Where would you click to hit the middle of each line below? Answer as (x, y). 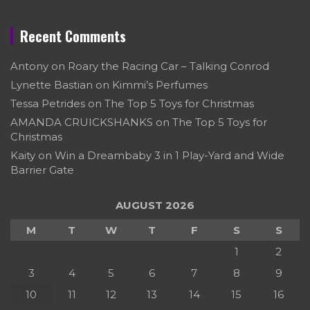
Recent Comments (73, 36)
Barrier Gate (42, 170)
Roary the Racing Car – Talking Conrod (168, 66)
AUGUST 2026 (155, 205)
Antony (29, 66)
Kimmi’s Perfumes (160, 84)
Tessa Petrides (48, 103)
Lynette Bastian (52, 84)
